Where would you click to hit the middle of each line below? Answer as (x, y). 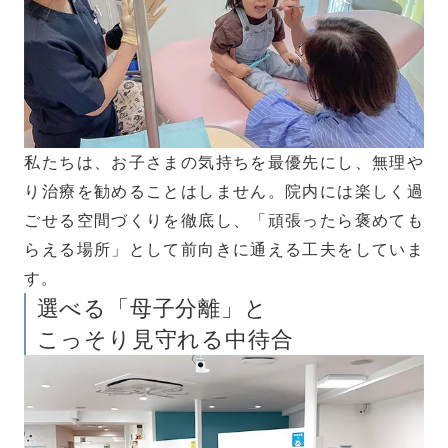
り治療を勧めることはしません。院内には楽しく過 (224, 190)
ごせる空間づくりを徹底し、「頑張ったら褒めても (224, 219)
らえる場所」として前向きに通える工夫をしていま (224, 248)
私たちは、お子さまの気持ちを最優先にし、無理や (224, 161)
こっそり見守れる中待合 (165, 339)
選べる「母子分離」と (152, 308)
